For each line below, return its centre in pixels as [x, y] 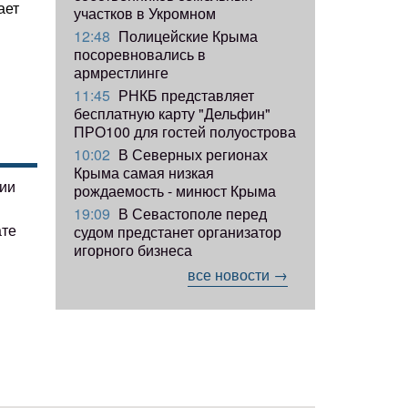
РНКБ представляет [184, 95]
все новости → [238, 274]
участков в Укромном [145, 13]
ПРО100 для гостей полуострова [185, 131]
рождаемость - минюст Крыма [175, 190]
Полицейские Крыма [186, 36]
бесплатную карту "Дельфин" [172, 113]
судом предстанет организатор [178, 231]
